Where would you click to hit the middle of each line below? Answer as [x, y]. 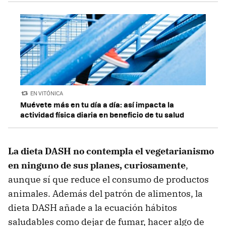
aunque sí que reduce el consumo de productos [108, 179]
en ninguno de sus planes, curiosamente [97, 165]
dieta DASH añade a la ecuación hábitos [93, 207]
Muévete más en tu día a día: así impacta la [97, 104]
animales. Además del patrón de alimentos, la [105, 193]
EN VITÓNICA [47, 93]
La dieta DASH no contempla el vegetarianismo [111, 151]
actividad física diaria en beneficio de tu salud [102, 114]
